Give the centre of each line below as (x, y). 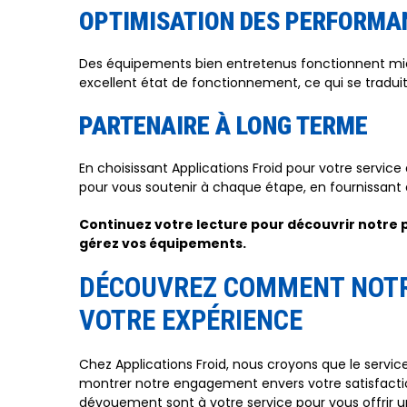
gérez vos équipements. (163, 243)
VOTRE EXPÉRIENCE (191, 320)
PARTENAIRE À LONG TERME (223, 126)
